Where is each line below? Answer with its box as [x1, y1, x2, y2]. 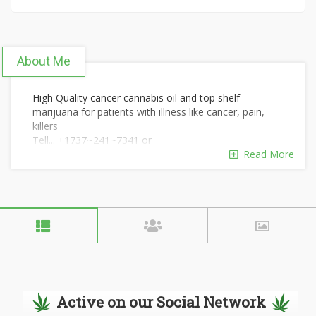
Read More [238, 147, 294, 161]
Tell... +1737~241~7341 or [32, 133, 152, 147]
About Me [17, 54, 71, 68]
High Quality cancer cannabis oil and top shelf [32, 91, 240, 104]
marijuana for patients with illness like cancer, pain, [32, 105, 265, 119]
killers [32, 119, 58, 133]
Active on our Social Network [56, 292, 266, 312]
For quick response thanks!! [32, 162, 157, 175]
